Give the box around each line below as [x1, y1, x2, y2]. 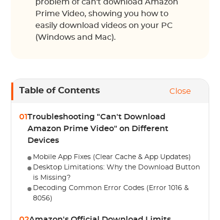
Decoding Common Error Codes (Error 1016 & [33, 185, 189, 192]
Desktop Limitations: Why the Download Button [33, 164, 200, 171]
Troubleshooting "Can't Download [27, 113, 166, 121]
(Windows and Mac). [35, 33, 116, 41]
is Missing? [33, 174, 71, 181]
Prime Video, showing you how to [35, 10, 169, 18]
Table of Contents [19, 86, 101, 95]
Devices [27, 137, 59, 144]
